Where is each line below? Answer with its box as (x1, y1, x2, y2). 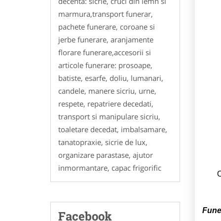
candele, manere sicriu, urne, (58, 85, 156, 96)
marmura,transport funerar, (58, 8, 153, 19)
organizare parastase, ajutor (58, 149, 153, 160)
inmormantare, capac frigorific (58, 162, 161, 173)
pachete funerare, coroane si (58, 21, 155, 32)
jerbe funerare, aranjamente (58, 34, 153, 44)
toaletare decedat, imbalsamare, (58, 124, 167, 134)
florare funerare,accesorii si (58, 47, 151, 57)
